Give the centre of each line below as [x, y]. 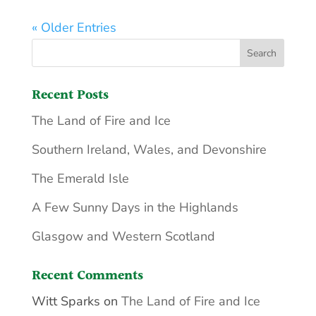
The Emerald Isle [80, 179]
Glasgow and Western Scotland [123, 237]
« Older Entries [74, 28]
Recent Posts [70, 96]
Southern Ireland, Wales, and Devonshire [149, 150]
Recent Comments [87, 276]
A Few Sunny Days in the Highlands [135, 208]
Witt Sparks [66, 302]
